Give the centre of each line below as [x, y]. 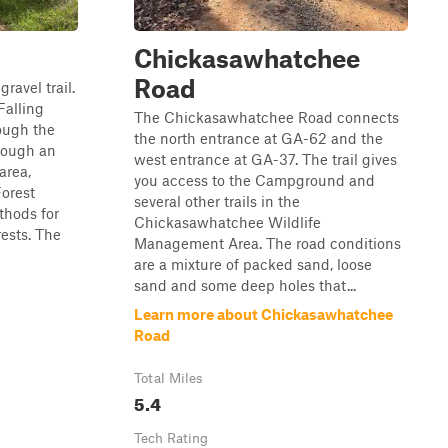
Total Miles [168, 378]
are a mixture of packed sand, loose [253, 264]
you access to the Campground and [254, 180]
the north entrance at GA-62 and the [258, 138]
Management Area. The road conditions [267, 243]
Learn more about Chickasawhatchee [263, 314]
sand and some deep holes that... [245, 285]
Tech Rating [171, 438]
